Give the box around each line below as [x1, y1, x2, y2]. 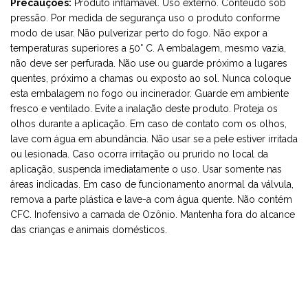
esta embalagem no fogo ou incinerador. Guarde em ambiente [10, 88, 289, 100]
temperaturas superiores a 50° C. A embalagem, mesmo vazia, [10, 43, 286, 54]
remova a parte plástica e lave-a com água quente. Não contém [10, 194, 292, 206]
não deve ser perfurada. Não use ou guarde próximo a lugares [10, 58, 287, 69]
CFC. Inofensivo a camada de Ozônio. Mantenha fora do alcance [10, 209, 295, 221]
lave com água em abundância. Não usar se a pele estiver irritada [10, 133, 298, 145]
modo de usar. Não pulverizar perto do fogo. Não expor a [10, 27, 267, 39]
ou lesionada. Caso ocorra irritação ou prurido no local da [10, 148, 268, 160]
